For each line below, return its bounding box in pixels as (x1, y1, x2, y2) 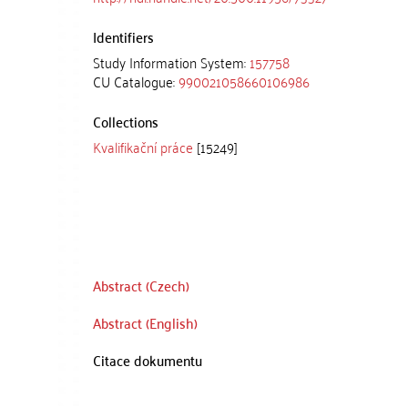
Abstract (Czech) (93, 272, 189, 298)
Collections (93, 107, 158, 134)
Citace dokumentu (93, 347, 202, 372)
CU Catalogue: (93, 67, 178, 94)
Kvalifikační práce (93, 133, 193, 159)
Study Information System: (93, 48, 250, 75)
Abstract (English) (93, 310, 198, 335)
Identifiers (93, 23, 154, 49)
